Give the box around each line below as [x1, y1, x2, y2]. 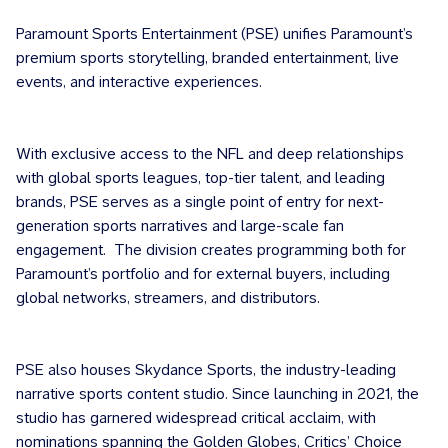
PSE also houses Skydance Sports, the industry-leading [16, 359, 396, 379]
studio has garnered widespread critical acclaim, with [16, 407, 376, 427]
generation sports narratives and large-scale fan [16, 215, 344, 235]
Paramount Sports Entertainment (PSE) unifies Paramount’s [16, 23, 413, 43]
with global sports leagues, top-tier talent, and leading [16, 167, 385, 187]
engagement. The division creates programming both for [16, 239, 406, 259]
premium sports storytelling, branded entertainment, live [16, 47, 399, 67]
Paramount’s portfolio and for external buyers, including [16, 263, 390, 283]
